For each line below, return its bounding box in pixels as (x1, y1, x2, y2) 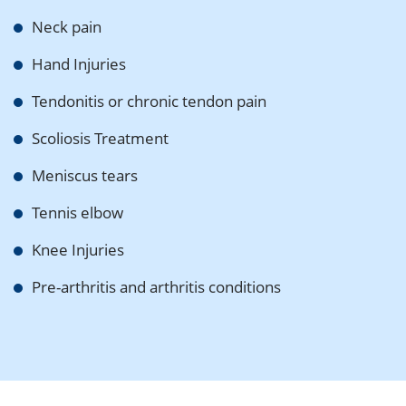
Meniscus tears (32, 164, 138, 186)
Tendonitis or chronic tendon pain (32, 90, 266, 111)
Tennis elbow (32, 201, 123, 223)
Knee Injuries (32, 238, 124, 260)
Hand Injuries (32, 53, 126, 74)
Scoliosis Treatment (32, 127, 169, 149)
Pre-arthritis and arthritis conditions (32, 275, 281, 297)
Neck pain (32, 15, 101, 37)
